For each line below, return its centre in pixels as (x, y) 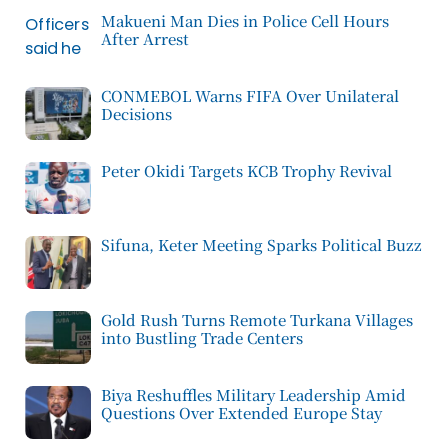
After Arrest (145, 38)
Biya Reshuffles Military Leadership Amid (253, 394)
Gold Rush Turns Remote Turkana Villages (257, 320)
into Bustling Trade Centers (202, 338)
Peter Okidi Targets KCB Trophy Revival (246, 170)
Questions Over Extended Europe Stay (241, 412)
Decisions (136, 113)
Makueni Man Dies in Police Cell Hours (245, 20)
